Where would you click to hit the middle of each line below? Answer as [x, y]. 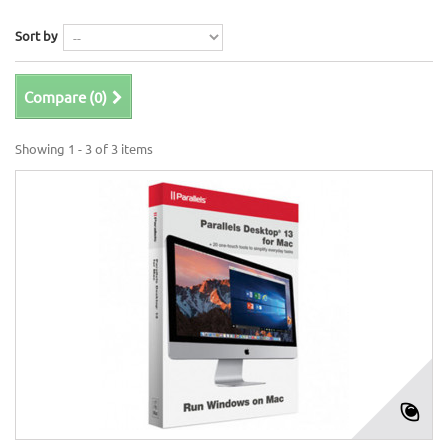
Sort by [36, 35]
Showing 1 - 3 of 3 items [84, 148]
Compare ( [59, 96]
